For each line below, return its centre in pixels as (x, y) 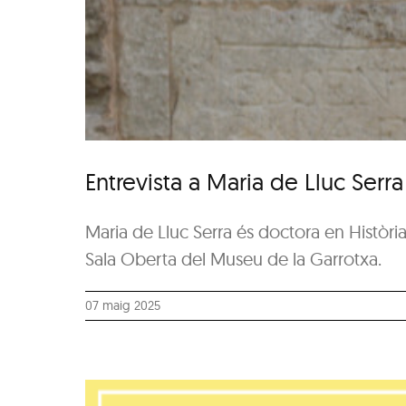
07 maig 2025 (123, 306)
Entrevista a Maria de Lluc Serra (245, 182)
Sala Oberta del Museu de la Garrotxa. (234, 259)
